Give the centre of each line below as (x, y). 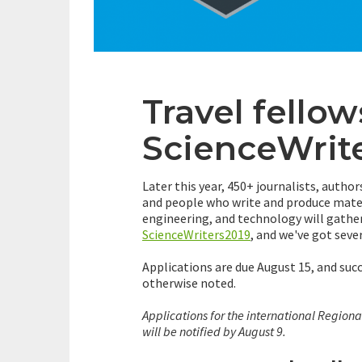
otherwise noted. (189, 283)
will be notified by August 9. (214, 332)
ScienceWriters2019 (196, 235)
